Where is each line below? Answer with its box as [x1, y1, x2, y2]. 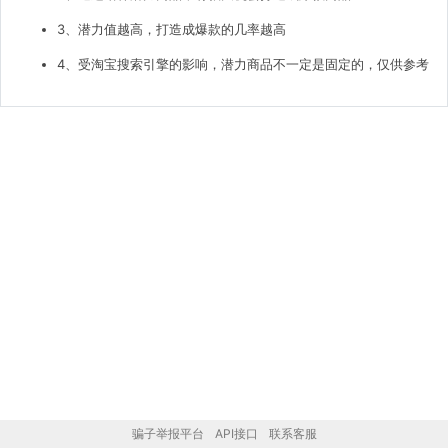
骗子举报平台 [131, 426, 204, 441]
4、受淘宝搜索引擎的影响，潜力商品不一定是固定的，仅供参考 [57, 56, 429, 73]
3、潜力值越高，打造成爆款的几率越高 [57, 21, 286, 38]
